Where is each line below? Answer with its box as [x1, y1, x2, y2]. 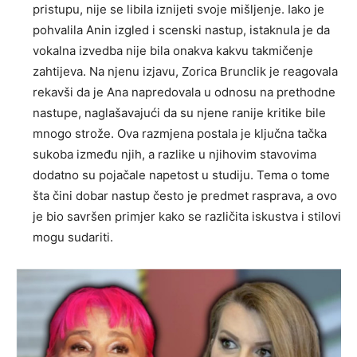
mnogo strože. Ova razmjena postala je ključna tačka [33, 125, 327, 141]
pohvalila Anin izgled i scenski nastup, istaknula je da [33, 22, 330, 37]
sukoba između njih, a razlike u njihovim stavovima [33, 146, 316, 162]
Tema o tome [257, 167, 330, 182]
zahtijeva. [33, 63, 89, 79]
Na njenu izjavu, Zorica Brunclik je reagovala [89, 63, 338, 79]
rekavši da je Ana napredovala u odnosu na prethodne [33, 84, 335, 100]
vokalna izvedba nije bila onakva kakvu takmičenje [33, 42, 313, 58]
